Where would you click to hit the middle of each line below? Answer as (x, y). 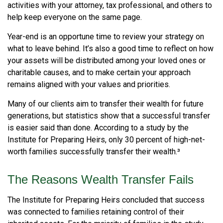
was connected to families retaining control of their (96, 212)
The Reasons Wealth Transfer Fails (101, 179)
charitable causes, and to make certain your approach (99, 72)
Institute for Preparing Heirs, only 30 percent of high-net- (106, 140)
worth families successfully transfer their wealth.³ (94, 152)
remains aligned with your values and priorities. (89, 84)
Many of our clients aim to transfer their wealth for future (106, 104)
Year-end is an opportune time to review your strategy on (106, 37)
